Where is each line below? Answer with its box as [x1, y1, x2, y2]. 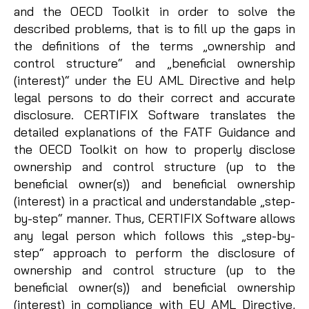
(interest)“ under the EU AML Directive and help [14, 72, 295, 89]
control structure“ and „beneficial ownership [14, 55, 295, 72]
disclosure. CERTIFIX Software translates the [14, 107, 295, 123]
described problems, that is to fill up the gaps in [14, 21, 295, 37]
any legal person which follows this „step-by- [14, 228, 295, 244]
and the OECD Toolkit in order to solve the [14, 3, 295, 20]
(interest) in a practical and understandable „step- [14, 193, 295, 210]
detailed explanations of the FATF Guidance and [14, 124, 295, 141]
